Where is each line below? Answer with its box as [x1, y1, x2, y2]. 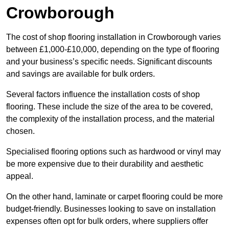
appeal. [6, 172, 35, 181]
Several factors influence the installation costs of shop [6, 90, 200, 99]
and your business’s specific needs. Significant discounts [6, 57, 212, 66]
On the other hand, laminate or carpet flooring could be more [6, 192, 223, 201]
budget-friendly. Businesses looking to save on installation [6, 204, 216, 214]
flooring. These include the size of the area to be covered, [6, 102, 213, 111]
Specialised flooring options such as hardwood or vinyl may [6, 147, 221, 156]
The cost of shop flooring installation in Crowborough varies [6, 33, 221, 42]
